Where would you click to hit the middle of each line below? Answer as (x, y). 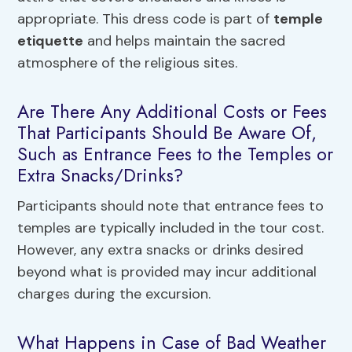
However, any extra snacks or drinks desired (161, 250)
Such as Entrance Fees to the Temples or (176, 154)
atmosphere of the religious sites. (128, 63)
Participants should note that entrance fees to (171, 206)
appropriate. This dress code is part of (146, 19)
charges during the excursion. (114, 294)
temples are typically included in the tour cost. (171, 228)
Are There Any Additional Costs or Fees (172, 111)
